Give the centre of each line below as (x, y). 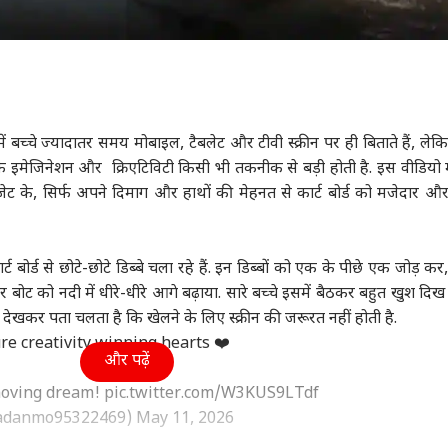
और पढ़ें (126, 362)
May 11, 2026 (185, 420)
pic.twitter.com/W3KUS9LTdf (211, 395)
